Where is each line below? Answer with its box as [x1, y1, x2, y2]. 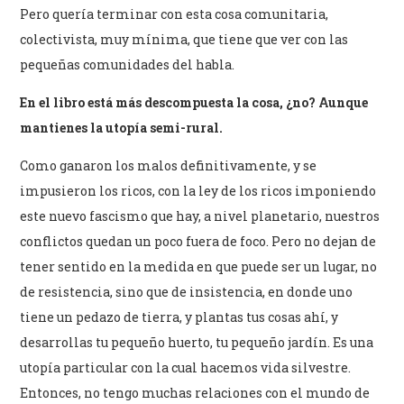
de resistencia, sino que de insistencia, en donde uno [20, 282, 353, 300]
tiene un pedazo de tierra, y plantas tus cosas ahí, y [20, 308, 339, 326]
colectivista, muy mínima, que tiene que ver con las [20, 30, 349, 48]
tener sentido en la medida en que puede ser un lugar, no [20, 257, 378, 275]
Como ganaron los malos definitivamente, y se [20, 156, 317, 174]
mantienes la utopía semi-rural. [20, 118, 224, 136]
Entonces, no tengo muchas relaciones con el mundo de [20, 383, 371, 401]
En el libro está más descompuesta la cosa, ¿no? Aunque [20, 93, 369, 111]
